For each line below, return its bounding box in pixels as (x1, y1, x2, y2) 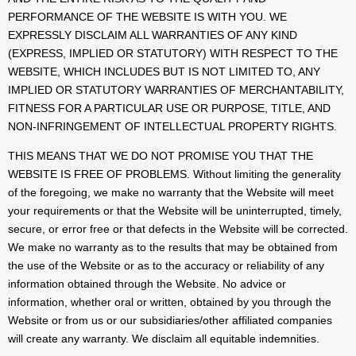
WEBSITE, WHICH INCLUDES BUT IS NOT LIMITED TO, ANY (8, 65, 320, 79)
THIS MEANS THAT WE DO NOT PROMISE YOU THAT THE (8, 149, 313, 163)
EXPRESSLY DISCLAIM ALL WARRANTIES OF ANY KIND (8, 29, 297, 42)
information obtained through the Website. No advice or (8, 277, 286, 291)
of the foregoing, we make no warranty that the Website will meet (8, 186, 334, 199)
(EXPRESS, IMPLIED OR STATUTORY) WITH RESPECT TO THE (8, 47, 338, 60)
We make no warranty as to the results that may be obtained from (8, 241, 338, 254)
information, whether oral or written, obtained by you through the (8, 296, 331, 309)
